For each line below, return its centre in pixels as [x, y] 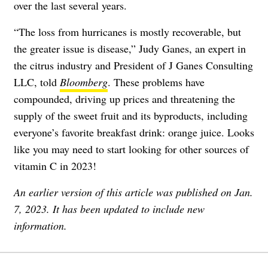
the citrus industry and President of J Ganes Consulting [133, 66]
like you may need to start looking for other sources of [131, 149]
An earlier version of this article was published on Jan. [133, 192]
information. [40, 226]
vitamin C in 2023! [55, 166]
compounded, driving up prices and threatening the [124, 99]
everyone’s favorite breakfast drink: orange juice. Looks [134, 133]
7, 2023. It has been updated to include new [109, 209]
